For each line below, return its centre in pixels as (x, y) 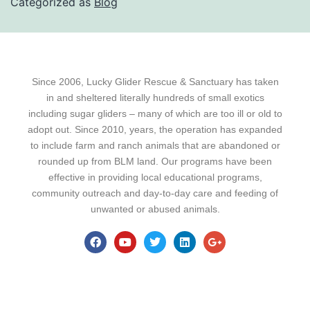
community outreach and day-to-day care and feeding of (155, 193)
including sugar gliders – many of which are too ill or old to (155, 114)
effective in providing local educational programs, (155, 177)
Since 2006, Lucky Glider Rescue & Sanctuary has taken (155, 82)
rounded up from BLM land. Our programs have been (155, 162)
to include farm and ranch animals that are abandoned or (155, 146)
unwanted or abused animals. (155, 209)
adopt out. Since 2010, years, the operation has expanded (155, 130)
